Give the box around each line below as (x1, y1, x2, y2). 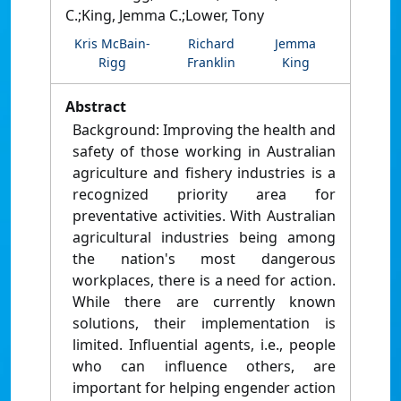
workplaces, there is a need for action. (73, 270, 336, 291)
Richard (187, 35, 235, 53)
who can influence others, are (73, 356, 336, 377)
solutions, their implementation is (73, 313, 336, 334)
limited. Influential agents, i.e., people (73, 335, 336, 355)
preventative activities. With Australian (73, 206, 336, 226)
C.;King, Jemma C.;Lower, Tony (65, 5, 264, 26)
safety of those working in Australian (73, 141, 336, 162)
